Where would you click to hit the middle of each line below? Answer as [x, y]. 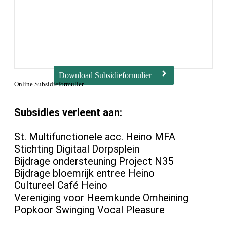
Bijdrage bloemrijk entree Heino [84, 173]
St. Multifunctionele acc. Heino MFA [95, 137]
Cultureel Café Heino [61, 185]
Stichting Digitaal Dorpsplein [77, 149]
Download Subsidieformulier [105, 75]
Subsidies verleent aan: [68, 112]
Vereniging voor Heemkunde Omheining [101, 198]
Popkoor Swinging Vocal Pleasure [89, 210]
